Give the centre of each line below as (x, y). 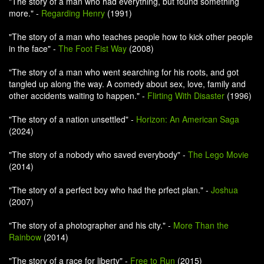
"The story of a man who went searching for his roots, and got (124, 72)
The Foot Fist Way (93, 48)
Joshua (225, 190)
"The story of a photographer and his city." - (91, 225)
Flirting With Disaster (186, 95)
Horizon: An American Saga (188, 119)
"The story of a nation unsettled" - (72, 119)
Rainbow (25, 237)
